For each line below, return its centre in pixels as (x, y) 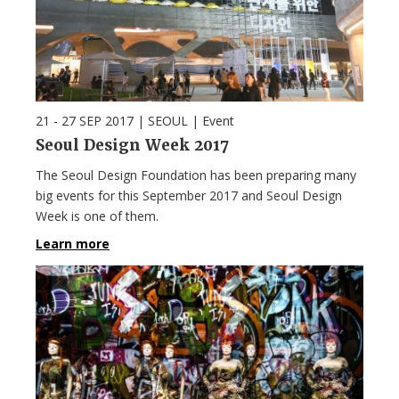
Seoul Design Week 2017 (132, 146)
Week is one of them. (97, 216)
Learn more (73, 244)
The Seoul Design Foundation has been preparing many (196, 175)
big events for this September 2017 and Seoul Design (189, 196)
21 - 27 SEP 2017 (85, 121)
